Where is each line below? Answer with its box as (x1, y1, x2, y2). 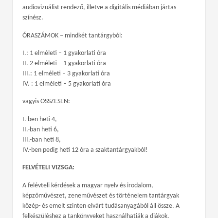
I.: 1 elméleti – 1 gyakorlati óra (22, 49, 106, 57)
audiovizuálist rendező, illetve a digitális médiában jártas (22, 4, 176, 12)
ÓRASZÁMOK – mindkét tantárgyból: (22, 32, 123, 39)
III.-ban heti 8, (22, 136, 61, 144)
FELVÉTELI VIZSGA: (22, 164, 74, 172)
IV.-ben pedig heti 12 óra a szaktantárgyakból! (22, 146, 148, 154)
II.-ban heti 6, (22, 126, 59, 133)
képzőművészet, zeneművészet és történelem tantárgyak (22, 192, 179, 200)
